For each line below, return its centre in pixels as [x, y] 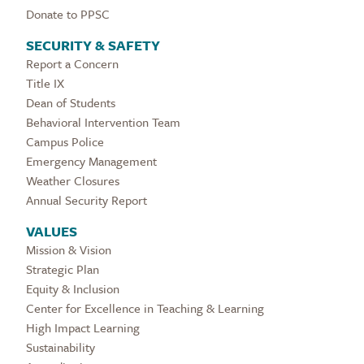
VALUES [52, 232]
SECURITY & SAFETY [93, 45]
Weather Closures [73, 181]
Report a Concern [72, 64]
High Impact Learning [83, 328]
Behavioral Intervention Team [103, 122]
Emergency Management [91, 161]
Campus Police [65, 142]
